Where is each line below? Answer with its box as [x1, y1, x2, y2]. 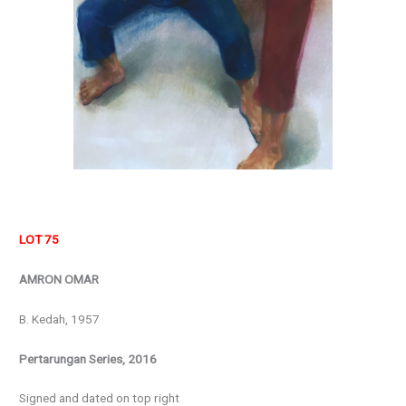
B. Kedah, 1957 [19, 311, 101, 326]
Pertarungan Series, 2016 [19, 351, 158, 366]
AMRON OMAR [19, 271, 100, 286]
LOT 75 [19, 231, 60, 246]
